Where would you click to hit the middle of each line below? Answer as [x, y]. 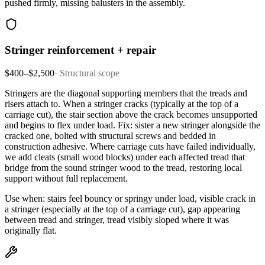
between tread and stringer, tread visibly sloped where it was [117, 220]
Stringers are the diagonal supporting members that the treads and [126, 93]
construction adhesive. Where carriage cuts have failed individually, [130, 147]
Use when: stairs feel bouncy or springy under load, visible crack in [130, 199]
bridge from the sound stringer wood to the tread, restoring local [123, 168]
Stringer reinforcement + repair [80, 50]
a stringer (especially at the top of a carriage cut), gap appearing [122, 209]
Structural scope [90, 73]
